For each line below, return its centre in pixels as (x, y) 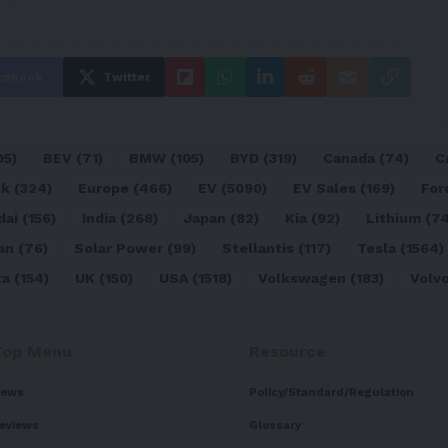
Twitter (126, 76)
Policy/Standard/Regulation (331, 392)
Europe (103, 187)
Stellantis (258, 247)
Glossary (275, 425)
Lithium (393, 217)
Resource (287, 351)
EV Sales (324, 187)
